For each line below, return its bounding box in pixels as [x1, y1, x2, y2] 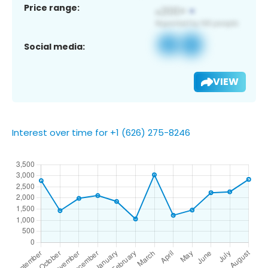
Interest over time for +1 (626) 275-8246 [12, 126, 190, 139]
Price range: [24, 1, 80, 14]
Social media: [24, 40, 85, 53]
